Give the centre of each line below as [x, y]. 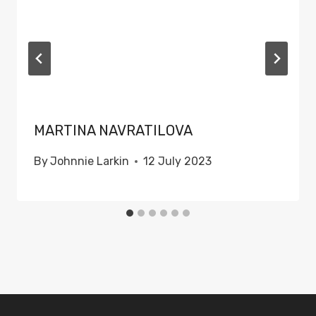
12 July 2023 [178, 162]
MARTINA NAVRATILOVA [113, 131]
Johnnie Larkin [90, 162]
